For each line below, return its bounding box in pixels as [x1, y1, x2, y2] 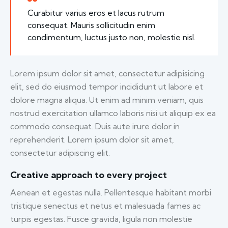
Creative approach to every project [10, 169, 167, 181]
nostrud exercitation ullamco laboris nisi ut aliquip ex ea [10, 108, 216, 119]
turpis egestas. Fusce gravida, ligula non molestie [10, 214, 192, 224]
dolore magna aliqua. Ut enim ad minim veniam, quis [10, 95, 204, 105]
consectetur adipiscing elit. [10, 148, 110, 158]
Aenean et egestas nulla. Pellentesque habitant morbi [10, 187, 211, 198]
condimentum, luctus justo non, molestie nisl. [27, 32, 195, 43]
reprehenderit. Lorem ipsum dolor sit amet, [10, 134, 174, 145]
